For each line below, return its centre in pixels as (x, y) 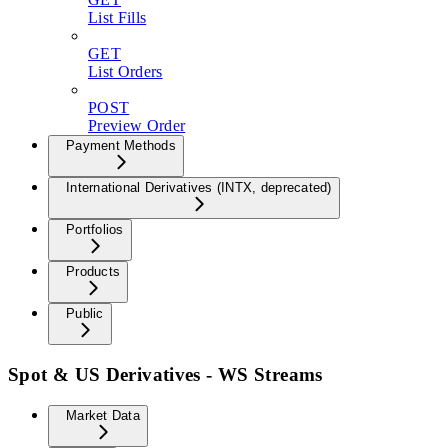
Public (85, 314)
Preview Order (137, 126)
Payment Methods (121, 146)
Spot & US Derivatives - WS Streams (165, 375)
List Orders (125, 72)
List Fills (117, 18)
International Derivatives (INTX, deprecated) (199, 188)
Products (93, 272)
